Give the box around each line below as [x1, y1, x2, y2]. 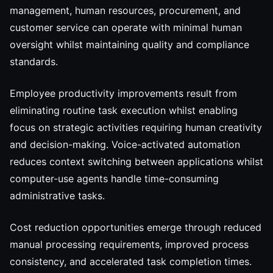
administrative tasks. [10, 190, 105, 202]
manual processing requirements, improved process [10, 238, 249, 250]
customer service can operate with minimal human [10, 21, 242, 34]
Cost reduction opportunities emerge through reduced [10, 221, 261, 233]
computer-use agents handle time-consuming [10, 172, 219, 185]
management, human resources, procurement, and [10, 4, 241, 16]
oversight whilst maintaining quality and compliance [10, 38, 249, 51]
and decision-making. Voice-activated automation [10, 138, 240, 151]
